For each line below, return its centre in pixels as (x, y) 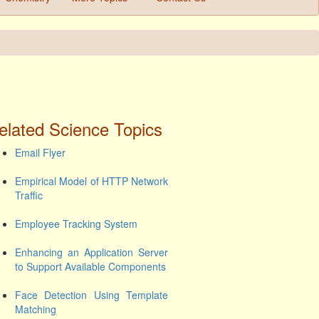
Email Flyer (40, 152)
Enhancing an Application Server (91, 252)
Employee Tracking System (76, 224)
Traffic (29, 195)
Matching (36, 309)
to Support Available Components (90, 266)
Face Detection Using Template (91, 295)
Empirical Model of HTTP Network (91, 181)
